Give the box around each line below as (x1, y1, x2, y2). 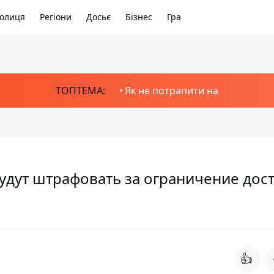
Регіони (40, 11, 72, 23)
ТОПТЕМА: (56, 84, 105, 97)
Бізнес (125, 11, 152, 23)
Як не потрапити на (125, 84, 218, 97)
